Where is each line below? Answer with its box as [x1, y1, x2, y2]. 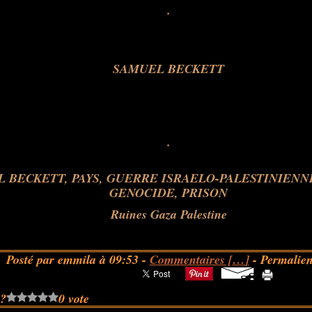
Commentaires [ [149, 251, 233, 268]
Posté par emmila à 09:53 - [6, 251, 150, 268]
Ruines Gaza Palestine [110, 205, 227, 223]
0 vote [58, 290, 90, 307]
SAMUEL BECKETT [113, 60, 224, 77]
